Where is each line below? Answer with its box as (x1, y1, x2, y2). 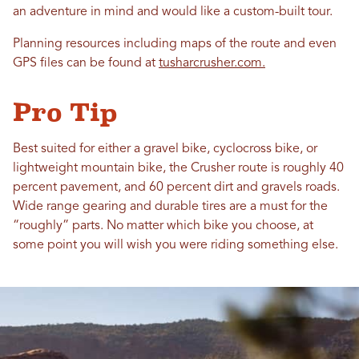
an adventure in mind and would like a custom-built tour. (13, 6, 336, 18)
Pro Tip (13, 98, 117, 127)
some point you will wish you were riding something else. (13, 239, 338, 252)
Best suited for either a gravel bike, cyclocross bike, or (13, 143, 317, 155)
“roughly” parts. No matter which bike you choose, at (13, 220, 313, 232)
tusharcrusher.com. (159, 57, 265, 70)
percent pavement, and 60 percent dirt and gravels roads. (13, 181, 340, 194)
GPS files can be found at (13, 57, 159, 70)
